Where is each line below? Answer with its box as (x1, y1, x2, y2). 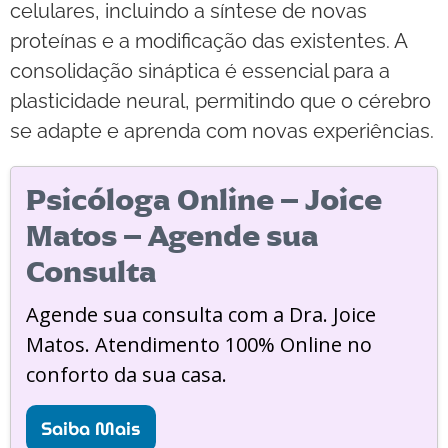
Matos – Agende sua (26, 216, 319, 255)
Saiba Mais (41, 413, 141, 443)
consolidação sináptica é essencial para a (10, 58, 390, 83)
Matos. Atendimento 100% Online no (26, 330, 372, 358)
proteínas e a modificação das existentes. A (10, 28, 407, 53)
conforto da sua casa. (26, 360, 227, 388)
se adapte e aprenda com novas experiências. (10, 118, 434, 143)
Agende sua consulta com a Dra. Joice (26, 300, 376, 328)
